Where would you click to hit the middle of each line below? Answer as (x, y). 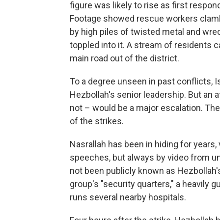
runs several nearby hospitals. (128, 197)
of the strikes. (97, 121)
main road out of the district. (124, 58)
